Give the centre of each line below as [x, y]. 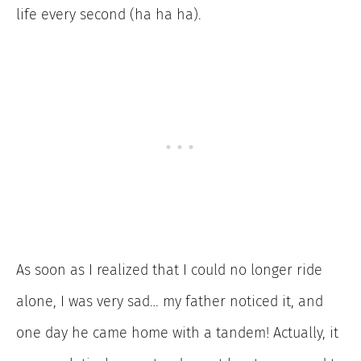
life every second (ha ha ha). [109, 15]
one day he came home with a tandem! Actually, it [177, 333]
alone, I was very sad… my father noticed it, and [170, 302]
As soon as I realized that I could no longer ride [169, 270]
